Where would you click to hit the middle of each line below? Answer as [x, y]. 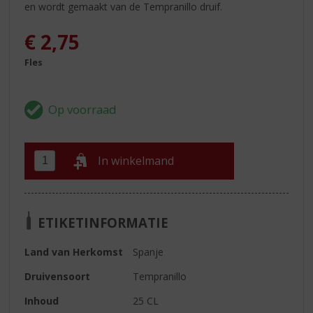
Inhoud [42, 300]
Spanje [148, 252]
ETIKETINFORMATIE [103, 222]
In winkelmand [136, 161]
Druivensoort [58, 276]
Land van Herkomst [74, 252]
